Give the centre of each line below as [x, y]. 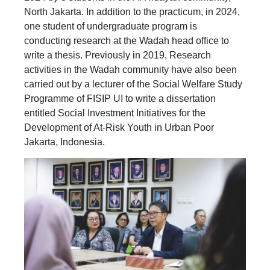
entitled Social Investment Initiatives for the [115, 113]
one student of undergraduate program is [111, 27]
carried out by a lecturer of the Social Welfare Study [133, 84]
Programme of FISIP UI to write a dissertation [120, 99]
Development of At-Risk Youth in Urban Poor [119, 128]
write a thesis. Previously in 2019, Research [118, 55]
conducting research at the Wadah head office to [127, 41]
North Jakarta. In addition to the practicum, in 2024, [132, 12]
